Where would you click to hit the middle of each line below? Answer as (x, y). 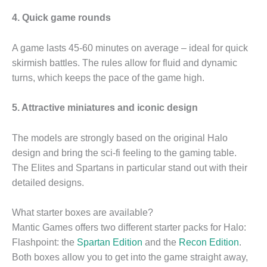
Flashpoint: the (44, 243)
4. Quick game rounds (61, 18)
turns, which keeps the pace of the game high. (108, 77)
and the (161, 243)
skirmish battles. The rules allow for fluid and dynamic (125, 63)
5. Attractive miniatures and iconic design (105, 108)
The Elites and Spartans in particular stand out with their (130, 167)
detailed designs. (48, 182)
